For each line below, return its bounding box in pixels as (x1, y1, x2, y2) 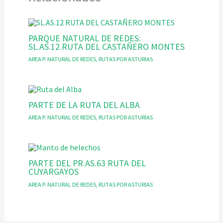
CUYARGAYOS (28, 166, 79, 178)
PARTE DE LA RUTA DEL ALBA (28, 100, 140, 111)
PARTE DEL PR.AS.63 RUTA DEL (28, 158, 146, 169)
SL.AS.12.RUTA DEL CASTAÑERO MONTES (28, 41, 185, 52)
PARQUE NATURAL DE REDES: (28, 32, 141, 44)
